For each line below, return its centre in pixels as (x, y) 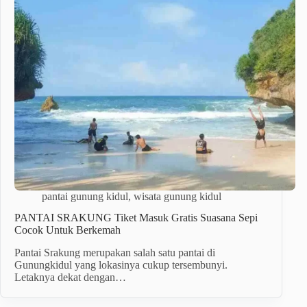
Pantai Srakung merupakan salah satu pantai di (115, 253)
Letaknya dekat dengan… (70, 278)
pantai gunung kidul (85, 197)
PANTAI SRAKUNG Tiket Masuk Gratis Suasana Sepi (136, 218)
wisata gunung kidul (177, 197)
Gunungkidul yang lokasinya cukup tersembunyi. (121, 265)
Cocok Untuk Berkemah (67, 230)
